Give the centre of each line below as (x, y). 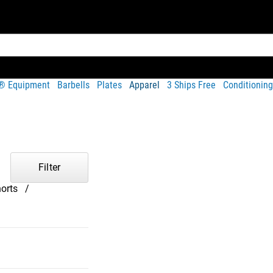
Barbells (73, 85)
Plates (109, 85)
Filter (49, 167)
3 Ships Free (191, 85)
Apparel (144, 85)
